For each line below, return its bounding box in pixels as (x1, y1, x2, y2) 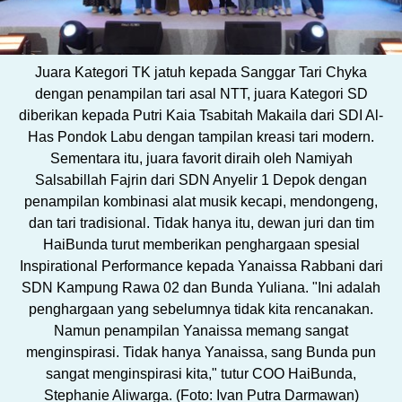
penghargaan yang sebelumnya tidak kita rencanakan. (29, 301, 373, 318)
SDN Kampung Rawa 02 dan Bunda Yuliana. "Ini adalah (22, 280, 380, 296)
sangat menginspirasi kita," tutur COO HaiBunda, (46, 366, 356, 382)
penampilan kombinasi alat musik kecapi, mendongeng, (24, 194, 378, 210)
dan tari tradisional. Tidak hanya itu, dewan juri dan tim (28, 215, 374, 232)
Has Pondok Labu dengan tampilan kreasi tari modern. (28, 129, 374, 145)
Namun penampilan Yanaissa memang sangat (54, 323, 348, 339)
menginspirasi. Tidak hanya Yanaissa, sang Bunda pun (26, 345, 376, 361)
